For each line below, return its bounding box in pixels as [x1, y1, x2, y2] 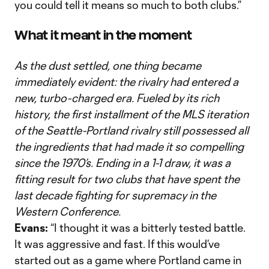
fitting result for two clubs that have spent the [14, 172, 240, 186]
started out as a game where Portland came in [14, 253, 241, 267]
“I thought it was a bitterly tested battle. [50, 221, 246, 234]
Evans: [14, 221, 50, 234]
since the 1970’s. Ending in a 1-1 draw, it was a [14, 156, 231, 169]
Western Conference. [14, 205, 123, 218]
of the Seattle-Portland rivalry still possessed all [14, 124, 249, 137]
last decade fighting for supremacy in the [14, 189, 216, 202]
